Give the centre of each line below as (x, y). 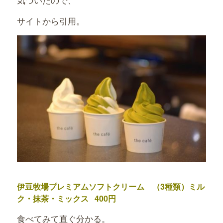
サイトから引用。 (51, 21)
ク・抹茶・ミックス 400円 (66, 199)
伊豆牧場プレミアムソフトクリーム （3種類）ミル (111, 187)
